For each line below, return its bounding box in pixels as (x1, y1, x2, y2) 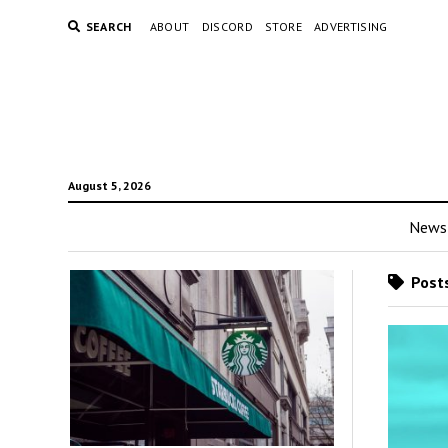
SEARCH (85, 19, 132, 34)
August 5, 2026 (67, 178, 151, 193)
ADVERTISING (313, 19, 388, 34)
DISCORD (201, 19, 254, 34)
